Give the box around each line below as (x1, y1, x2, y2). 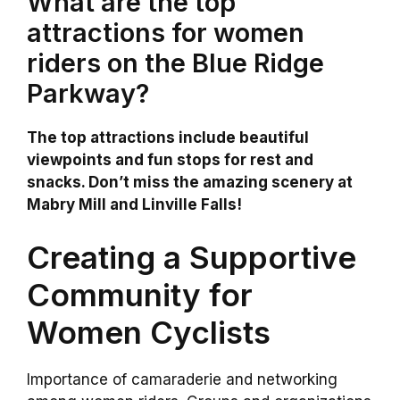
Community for (27, 276, 253, 314)
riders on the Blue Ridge (27, 46, 324, 79)
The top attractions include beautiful (27, 128, 309, 146)
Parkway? (27, 77, 149, 109)
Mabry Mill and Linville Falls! (27, 195, 242, 213)
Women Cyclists (27, 313, 271, 352)
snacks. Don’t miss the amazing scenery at (27, 172, 353, 191)
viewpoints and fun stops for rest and (27, 150, 313, 169)
